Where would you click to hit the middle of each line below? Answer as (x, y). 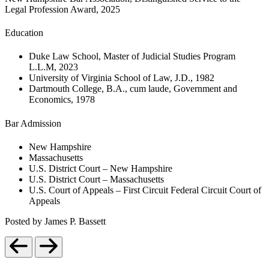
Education (24, 33)
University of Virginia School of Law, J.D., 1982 (122, 78)
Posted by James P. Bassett (55, 221)
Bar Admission (33, 123)
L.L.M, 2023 (53, 67)
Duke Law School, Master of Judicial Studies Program (132, 56)
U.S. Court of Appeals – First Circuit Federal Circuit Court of (145, 190)
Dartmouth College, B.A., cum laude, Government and (133, 89)
